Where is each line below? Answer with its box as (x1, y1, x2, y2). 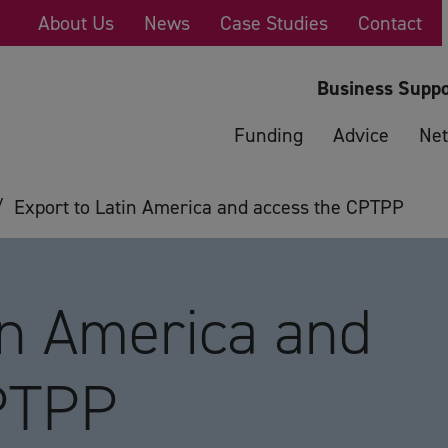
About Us (38, 10, 114, 36)
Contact (358, 10, 422, 36)
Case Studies (220, 10, 328, 36)
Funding (234, 122, 303, 148)
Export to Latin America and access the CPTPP (14, 194, 404, 220)
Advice (333, 122, 389, 148)
